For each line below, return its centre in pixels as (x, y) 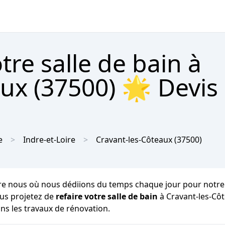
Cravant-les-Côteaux (134, 140)
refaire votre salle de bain (107, 196)
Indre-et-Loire (49, 140)
